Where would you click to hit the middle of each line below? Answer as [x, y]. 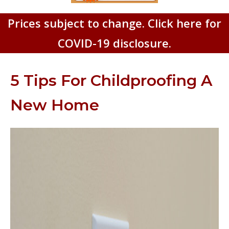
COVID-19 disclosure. [114, 43]
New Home [55, 105]
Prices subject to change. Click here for [114, 23]
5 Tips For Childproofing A [111, 80]
